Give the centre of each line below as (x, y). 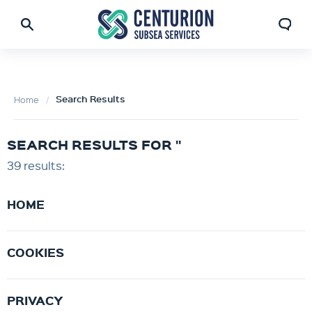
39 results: (36, 165)
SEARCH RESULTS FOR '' (94, 145)
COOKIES (36, 252)
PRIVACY (35, 300)
